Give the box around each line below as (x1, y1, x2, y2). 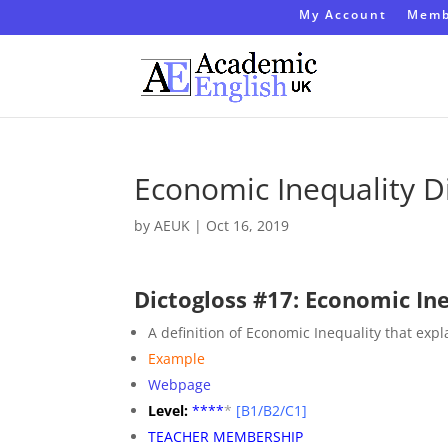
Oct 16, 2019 (206, 216, 290, 235)
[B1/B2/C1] (236, 401, 308, 420)
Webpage (148, 375, 212, 394)
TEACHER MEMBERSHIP (148, 427, 304, 446)
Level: (148, 401, 189, 420)
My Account (298, 6, 387, 23)
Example (148, 349, 206, 368)
